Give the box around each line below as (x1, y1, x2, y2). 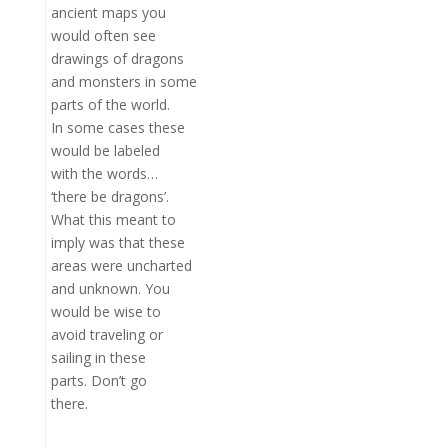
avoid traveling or (50, 325, 163, 344)
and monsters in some (50, 72, 197, 91)
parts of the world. (50, 95, 170, 114)
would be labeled (50, 141, 160, 160)
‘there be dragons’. (50, 187, 169, 206)
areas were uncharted (50, 256, 192, 275)
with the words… (50, 164, 158, 183)
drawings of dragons (50, 49, 184, 68)
